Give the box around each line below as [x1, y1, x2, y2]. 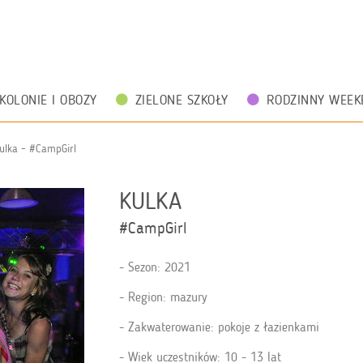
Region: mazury [128, 289, 208, 305]
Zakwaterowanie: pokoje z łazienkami [128, 319, 320, 335]
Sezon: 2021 [128, 259, 191, 275]
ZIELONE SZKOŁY [135, 92, 228, 108]
